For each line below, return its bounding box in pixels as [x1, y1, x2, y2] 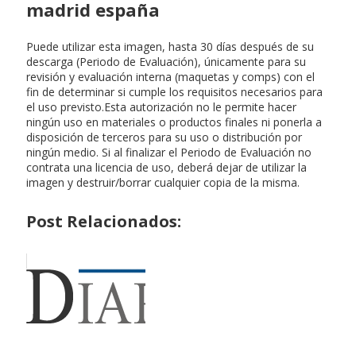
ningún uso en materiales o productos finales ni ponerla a [26, 114, 322, 130]
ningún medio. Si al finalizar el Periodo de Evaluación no [26, 144, 311, 160]
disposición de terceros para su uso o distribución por [26, 129, 302, 145]
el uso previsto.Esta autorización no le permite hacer [26, 99, 296, 114]
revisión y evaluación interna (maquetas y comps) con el [26, 68, 315, 84]
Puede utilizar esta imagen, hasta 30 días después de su [26, 38, 314, 54]
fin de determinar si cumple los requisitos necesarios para [26, 83, 323, 99]
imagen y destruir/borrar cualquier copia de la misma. [26, 174, 300, 190]
